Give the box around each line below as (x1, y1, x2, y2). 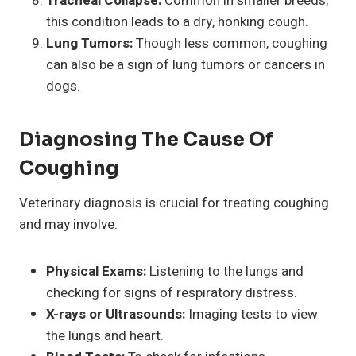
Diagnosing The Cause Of (19, 127, 273, 152)
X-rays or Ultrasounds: (46, 304, 185, 324)
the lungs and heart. (46, 325, 164, 346)
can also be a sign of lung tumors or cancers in (46, 54, 325, 75)
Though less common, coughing (133, 33, 327, 53)
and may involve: (19, 214, 118, 234)
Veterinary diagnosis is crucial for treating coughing (19, 192, 329, 213)
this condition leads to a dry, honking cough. (46, 11, 308, 32)
